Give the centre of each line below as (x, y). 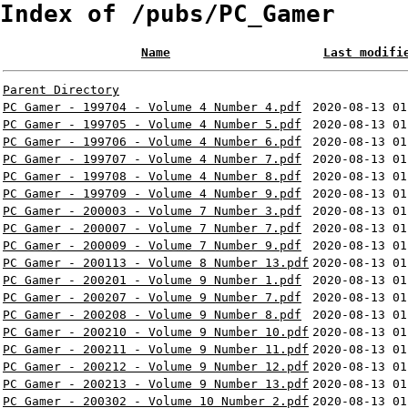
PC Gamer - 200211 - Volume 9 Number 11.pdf (156, 350)
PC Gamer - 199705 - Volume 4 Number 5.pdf (152, 125)
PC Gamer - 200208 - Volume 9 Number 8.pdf (152, 315)
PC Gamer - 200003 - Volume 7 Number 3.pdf (152, 211)
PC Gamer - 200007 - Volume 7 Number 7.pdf (152, 229)
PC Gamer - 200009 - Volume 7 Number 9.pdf (152, 246)
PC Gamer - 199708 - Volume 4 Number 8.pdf (152, 177)
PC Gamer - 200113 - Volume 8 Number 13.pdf (156, 263)
